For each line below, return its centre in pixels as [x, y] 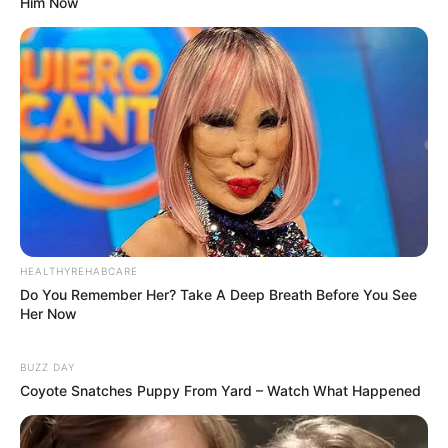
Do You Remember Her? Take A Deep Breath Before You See [218, 294]
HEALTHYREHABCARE [79, 270]
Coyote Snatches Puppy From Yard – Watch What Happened [220, 390]
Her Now [48, 313]
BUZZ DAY [47, 366]
